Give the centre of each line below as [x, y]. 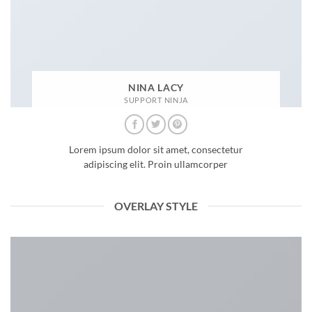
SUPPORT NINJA [156, 100]
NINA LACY [156, 87]
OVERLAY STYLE [156, 206]
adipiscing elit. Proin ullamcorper [156, 165]
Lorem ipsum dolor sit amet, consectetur [156, 150]
